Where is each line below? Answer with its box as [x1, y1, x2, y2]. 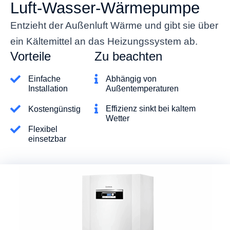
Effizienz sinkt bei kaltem [106, 104, 196, 113]
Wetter [106, 114, 130, 123]
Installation [28, 84, 68, 93]
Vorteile [10, 49, 51, 64]
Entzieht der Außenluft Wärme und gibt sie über [10, 20, 218, 31]
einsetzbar [28, 135, 66, 144]
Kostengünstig [28, 104, 81, 113]
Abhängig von [106, 74, 157, 84]
